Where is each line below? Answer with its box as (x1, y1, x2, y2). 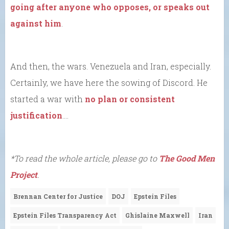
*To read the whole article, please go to (10, 153, 159, 164)
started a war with (10, 94, 85, 104)
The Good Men (159, 153, 215, 164)
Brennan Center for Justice (13, 192, 103, 200)
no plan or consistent (85, 94, 175, 104)
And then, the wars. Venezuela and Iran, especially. (10, 61, 211, 72)
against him (10, 18, 61, 29)
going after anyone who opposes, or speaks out (10, 2, 210, 12)
